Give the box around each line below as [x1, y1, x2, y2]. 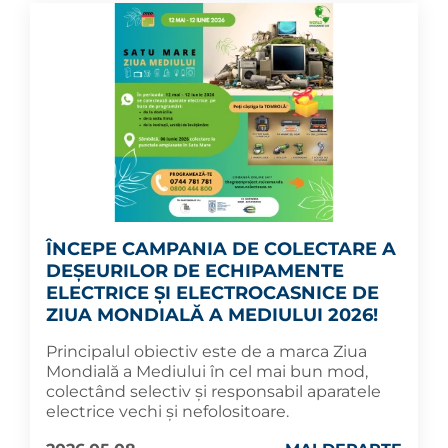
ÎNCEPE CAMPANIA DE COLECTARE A [46, 237, 396, 260]
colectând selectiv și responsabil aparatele [46, 381, 381, 401]
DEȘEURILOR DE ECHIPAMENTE [46, 259, 344, 282]
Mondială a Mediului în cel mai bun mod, [46, 361, 368, 381]
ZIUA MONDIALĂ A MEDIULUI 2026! [46, 303, 378, 326]
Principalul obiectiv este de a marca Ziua [46, 341, 367, 361]
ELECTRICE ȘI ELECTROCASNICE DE [46, 281, 379, 304]
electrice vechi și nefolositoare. [46, 401, 289, 421]
